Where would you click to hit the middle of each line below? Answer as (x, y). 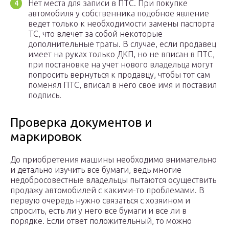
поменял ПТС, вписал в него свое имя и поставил (122, 85)
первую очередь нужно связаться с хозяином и (100, 201)
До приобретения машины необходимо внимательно (113, 160)
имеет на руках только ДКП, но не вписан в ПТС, (121, 54)
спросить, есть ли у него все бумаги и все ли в (98, 211)
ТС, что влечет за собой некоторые (95, 34)
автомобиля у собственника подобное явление (119, 14)
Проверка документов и (81, 123)
